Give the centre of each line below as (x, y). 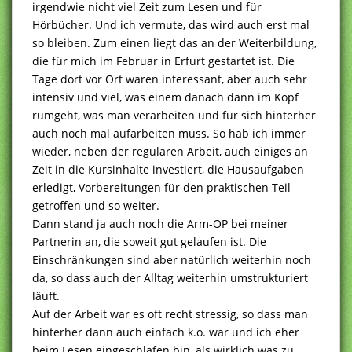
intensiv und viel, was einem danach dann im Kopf (165, 97)
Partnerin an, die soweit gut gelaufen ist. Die (149, 241)
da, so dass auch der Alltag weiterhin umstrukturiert (170, 277)
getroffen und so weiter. (96, 205)
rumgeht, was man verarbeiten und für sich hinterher (174, 115)
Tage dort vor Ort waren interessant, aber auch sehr (170, 79)
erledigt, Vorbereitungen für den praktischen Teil (161, 187)
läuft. (46, 295)
